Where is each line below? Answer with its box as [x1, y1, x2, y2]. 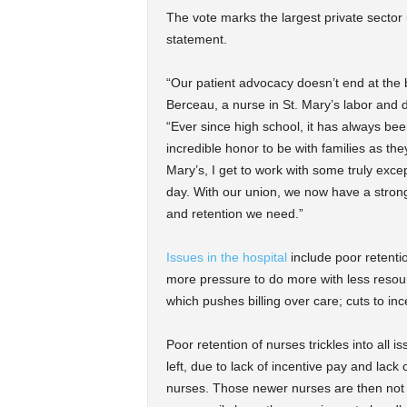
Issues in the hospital [165, 249, 287, 264]
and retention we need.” [165, 205, 307, 221]
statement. [165, 31, 227, 46]
